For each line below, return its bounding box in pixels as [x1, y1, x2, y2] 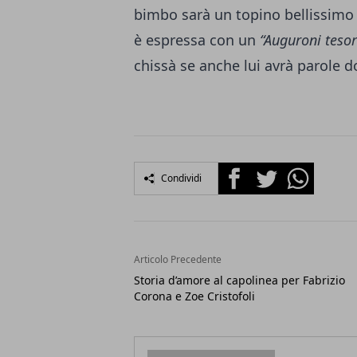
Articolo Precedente [134, 253, 222, 266]
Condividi [161, 171, 202, 185]
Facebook [218, 163, 276, 180]
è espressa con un [134, 30, 260, 49]
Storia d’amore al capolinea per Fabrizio [134, 273, 345, 288]
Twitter [249, 163, 292, 180]
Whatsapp [281, 163, 343, 180]
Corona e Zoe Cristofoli [134, 288, 255, 304]
